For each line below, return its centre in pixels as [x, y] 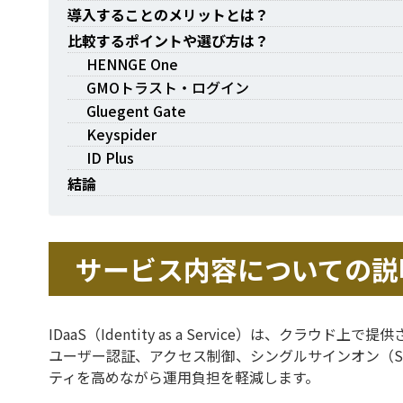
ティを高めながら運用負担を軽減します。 [184, 377]
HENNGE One [132, 64]
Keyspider [121, 134]
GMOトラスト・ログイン [168, 87]
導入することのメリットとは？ [168, 14]
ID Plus [110, 157]
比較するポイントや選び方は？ [168, 40]
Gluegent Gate [136, 111]
